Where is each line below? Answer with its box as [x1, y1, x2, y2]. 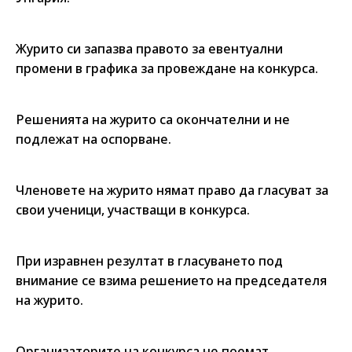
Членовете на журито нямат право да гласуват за [16, 181, 328, 199]
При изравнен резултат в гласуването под [16, 252, 283, 269]
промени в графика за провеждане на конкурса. [16, 60, 318, 77]
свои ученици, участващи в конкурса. [16, 201, 250, 218]
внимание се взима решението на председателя [16, 272, 327, 289]
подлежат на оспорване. [16, 130, 171, 148]
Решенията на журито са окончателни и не [16, 111, 290, 128]
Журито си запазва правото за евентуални [16, 40, 283, 57]
